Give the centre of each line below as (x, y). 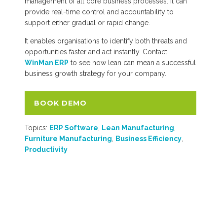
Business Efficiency (148, 138)
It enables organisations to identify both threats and (106, 41)
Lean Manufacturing (138, 128)
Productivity (46, 149)
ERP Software (74, 128)
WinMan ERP (47, 62)
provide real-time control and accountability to (99, 12)
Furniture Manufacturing (68, 138)
